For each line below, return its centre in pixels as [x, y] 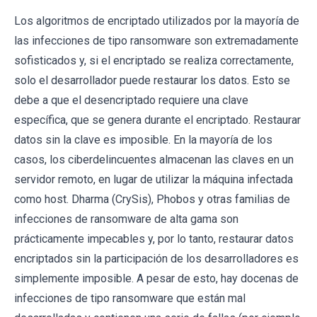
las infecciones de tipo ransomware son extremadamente [156, 41]
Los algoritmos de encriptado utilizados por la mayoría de [157, 21]
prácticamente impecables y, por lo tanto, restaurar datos [154, 239]
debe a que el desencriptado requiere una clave [131, 100]
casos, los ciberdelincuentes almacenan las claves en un [154, 160]
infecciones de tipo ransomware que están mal [130, 299]
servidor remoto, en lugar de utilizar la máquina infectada [154, 180]
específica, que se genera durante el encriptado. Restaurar [157, 120]
